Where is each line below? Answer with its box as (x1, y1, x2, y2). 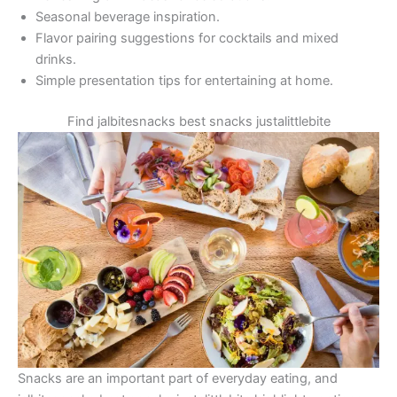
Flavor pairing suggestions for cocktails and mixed (35, 30, 339, 47)
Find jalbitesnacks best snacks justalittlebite (66, 113, 331, 130)
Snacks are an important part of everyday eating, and (18, 370, 338, 386)
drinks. (35, 51, 76, 68)
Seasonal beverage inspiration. (35, 9, 220, 26)
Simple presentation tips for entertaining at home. (35, 73, 333, 90)
